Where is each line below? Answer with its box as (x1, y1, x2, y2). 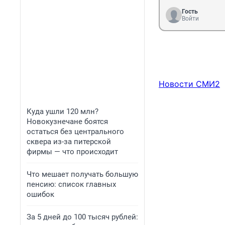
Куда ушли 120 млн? (27, 107, 98, 116)
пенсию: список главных (27, 180, 116, 189)
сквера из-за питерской (27, 137, 111, 146)
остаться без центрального (27, 127, 124, 136)
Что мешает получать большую (27, 170, 138, 179)
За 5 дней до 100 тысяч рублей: (27, 212, 138, 221)
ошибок (27, 190, 54, 199)
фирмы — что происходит (27, 147, 118, 156)
